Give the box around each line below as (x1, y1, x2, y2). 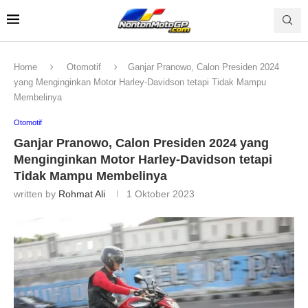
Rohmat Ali (58, 188, 105, 199)
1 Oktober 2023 (126, 188, 195, 199)
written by (14, 188, 58, 199)
